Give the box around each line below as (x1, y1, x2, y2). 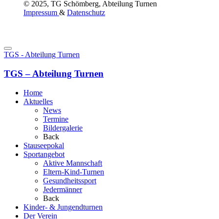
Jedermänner (43, 185, 82, 194)
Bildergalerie (43, 123, 83, 132)
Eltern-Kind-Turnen (43, 167, 104, 176)
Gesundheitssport (43, 176, 96, 185)
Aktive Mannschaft (43, 158, 102, 167)
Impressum (23, 8, 59, 17)
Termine (43, 114, 68, 123)
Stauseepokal (23, 141, 64, 150)
